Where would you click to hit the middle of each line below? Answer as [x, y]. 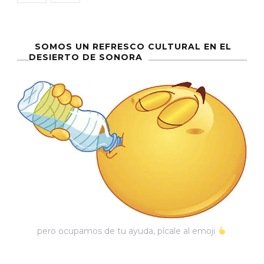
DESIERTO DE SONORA [86, 57]
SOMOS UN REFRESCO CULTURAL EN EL [133, 47]
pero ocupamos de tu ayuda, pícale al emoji [128, 231]
